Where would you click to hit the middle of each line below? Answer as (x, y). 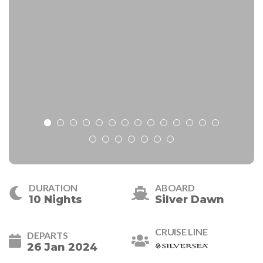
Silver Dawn (190, 200)
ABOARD (175, 188)
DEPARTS (48, 235)
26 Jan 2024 (62, 247)
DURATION (53, 188)
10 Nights (55, 200)
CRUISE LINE (181, 232)
